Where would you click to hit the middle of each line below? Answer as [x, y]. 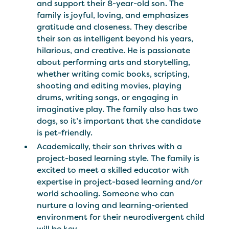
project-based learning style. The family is [118, 158]
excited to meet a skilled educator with [113, 170]
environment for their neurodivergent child [121, 217]
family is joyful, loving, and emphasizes [113, 15]
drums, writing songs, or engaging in [108, 98]
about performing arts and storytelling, [114, 62]
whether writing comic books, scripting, [113, 74]
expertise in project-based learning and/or [120, 182]
